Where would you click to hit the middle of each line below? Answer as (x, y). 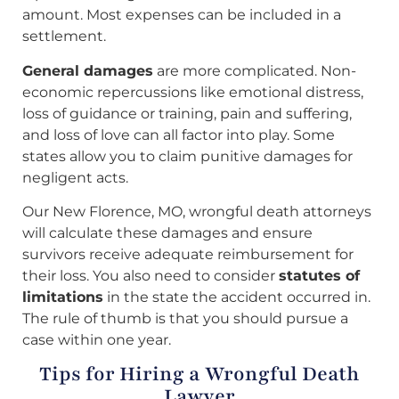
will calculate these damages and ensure (167, 232)
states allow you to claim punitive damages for (187, 156)
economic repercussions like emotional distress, (193, 92)
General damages (88, 70)
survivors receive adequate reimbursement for (188, 254)
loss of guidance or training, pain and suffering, (187, 113)
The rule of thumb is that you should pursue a (185, 318)
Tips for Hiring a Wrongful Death (199, 375)
